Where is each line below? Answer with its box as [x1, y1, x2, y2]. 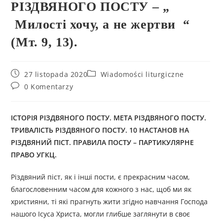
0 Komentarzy [24, 82, 74, 92]
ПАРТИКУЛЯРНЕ [139, 138, 194, 147]
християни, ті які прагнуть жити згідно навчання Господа [11, 197, 208, 207]
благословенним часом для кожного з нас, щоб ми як [11, 184, 192, 194]
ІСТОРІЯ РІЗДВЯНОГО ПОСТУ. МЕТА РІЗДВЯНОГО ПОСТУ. [11, 113, 207, 123]
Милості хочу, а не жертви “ [11, 17, 190, 32]
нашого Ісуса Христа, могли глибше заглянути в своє [11, 209, 190, 219]
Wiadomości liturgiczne [100, 70, 184, 79]
